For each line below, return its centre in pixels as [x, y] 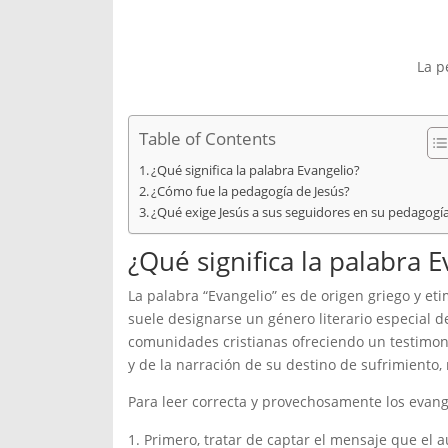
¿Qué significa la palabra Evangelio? [256, 171]
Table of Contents [207, 139]
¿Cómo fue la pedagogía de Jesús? [251, 192]
